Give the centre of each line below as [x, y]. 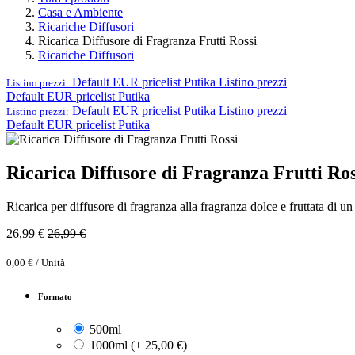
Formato [55, 297]
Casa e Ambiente [80, 12]
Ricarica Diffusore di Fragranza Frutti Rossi [147, 40]
